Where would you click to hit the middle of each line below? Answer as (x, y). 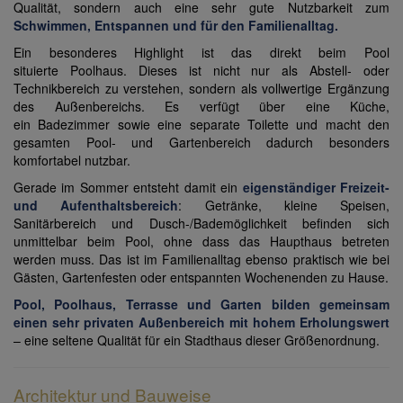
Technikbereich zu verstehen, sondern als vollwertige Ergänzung (201, 89)
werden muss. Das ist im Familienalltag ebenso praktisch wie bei (201, 260)
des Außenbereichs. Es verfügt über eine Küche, (201, 107)
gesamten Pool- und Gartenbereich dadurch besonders (201, 143)
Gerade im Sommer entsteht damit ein (126, 188)
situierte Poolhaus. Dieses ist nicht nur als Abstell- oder (201, 71)
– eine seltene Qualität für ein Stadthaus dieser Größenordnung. (197, 340)
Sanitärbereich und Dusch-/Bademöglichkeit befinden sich (201, 224)
